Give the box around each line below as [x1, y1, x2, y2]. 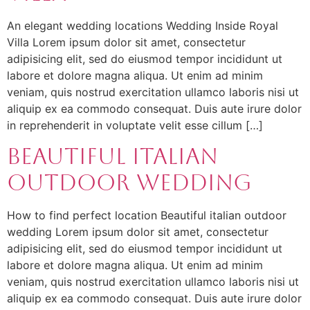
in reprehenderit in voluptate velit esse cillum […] [7, 118, 263, 132]
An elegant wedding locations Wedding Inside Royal [7, 18, 278, 33]
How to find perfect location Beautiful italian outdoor [7, 208, 286, 223]
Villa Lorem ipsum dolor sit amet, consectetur [7, 35, 246, 49]
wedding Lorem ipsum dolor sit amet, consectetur [7, 225, 268, 239]
